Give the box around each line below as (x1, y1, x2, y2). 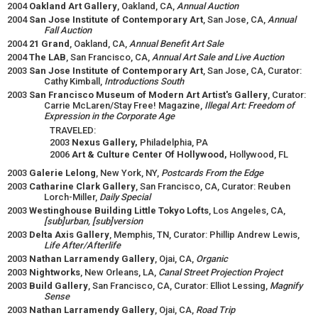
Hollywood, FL (229, 149, 288, 160)
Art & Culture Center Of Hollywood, (72, 149, 229, 160)
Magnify (270, 280, 302, 291)
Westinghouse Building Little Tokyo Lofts (29, 205, 209, 216)
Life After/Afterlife (44, 240, 121, 251)
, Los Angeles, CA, (209, 205, 285, 216)
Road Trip (196, 305, 235, 315)
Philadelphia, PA (140, 137, 208, 148)
